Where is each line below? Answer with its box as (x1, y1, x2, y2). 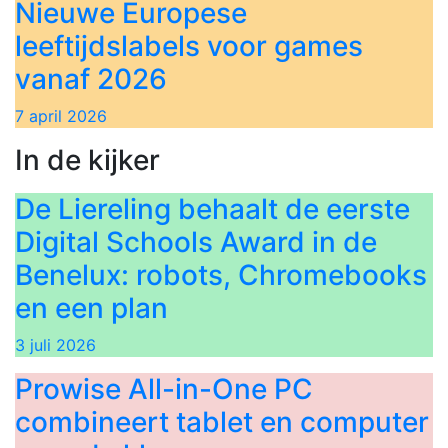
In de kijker (15, 143, 160, 177)
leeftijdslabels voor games (15, 29, 363, 63)
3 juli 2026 (15, 335, 96, 355)
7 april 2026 (15, 106, 107, 126)
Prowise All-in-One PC (15, 372, 313, 406)
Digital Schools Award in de (15, 225, 377, 259)
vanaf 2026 (15, 62, 167, 96)
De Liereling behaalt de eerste (15, 192, 410, 226)
